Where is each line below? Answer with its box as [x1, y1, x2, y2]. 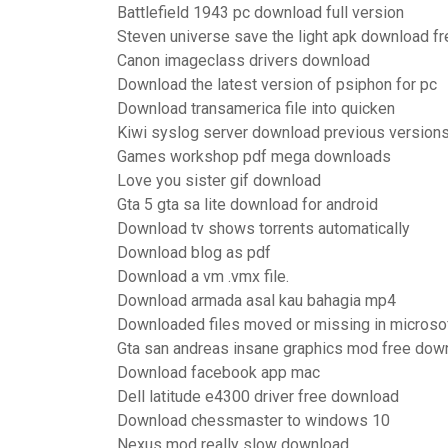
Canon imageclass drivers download [117, 51, 370, 70]
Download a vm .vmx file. [117, 267, 289, 286]
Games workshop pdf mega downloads [117, 147, 391, 166]
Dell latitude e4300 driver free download [117, 387, 399, 406]
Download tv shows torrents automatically [117, 219, 410, 238]
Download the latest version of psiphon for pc [117, 75, 437, 94]
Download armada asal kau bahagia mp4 [117, 291, 396, 310]
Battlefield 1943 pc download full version [117, 3, 404, 22]
